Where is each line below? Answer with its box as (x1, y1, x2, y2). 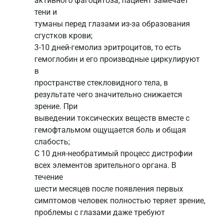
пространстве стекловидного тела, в (34, 78, 168, 88)
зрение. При (34, 102, 78, 111)
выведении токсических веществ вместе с (34, 113, 190, 123)
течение (34, 172, 63, 182)
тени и (34, 7, 57, 17)
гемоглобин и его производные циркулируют (34, 55, 200, 64)
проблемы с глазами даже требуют (34, 208, 165, 218)
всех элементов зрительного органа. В (34, 161, 176, 170)
